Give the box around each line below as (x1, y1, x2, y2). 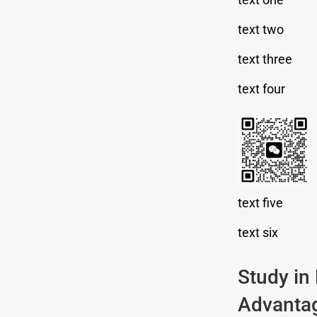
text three (237, 51, 292, 67)
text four (237, 81, 285, 96)
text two (237, 21, 284, 37)
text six (237, 224, 278, 240)
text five (237, 195, 283, 210)
